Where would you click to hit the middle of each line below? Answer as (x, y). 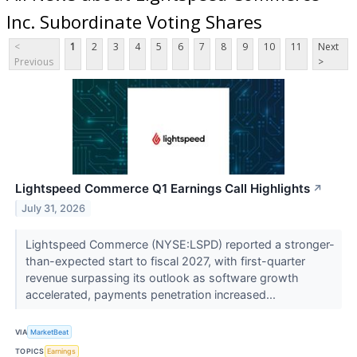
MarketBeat (50, 331)
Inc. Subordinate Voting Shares (134, 21)
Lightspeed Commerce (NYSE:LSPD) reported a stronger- (180, 245)
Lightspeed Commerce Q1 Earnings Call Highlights (163, 189)
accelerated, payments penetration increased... (152, 295)
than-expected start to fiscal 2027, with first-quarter (165, 261)
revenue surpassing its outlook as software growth (162, 278)
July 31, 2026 (54, 209)
